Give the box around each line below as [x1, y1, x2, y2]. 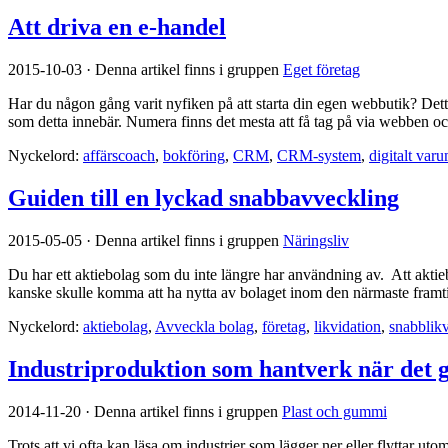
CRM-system [277, 146, 361, 164]
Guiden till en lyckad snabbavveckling [8, 184, 399, 211]
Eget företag [283, 60, 360, 78]
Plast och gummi [282, 402, 387, 420]
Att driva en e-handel [8, 14, 226, 41]
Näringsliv [283, 231, 349, 249]
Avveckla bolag [155, 317, 254, 335]
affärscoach [83, 146, 155, 164]
